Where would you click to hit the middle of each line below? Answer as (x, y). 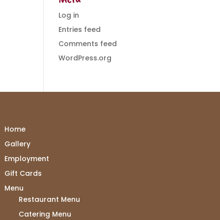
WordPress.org (85, 58)
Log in (69, 15)
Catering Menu (45, 214)
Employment (27, 158)
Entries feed (80, 29)
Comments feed (88, 44)
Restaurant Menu (49, 199)
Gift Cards (23, 173)
